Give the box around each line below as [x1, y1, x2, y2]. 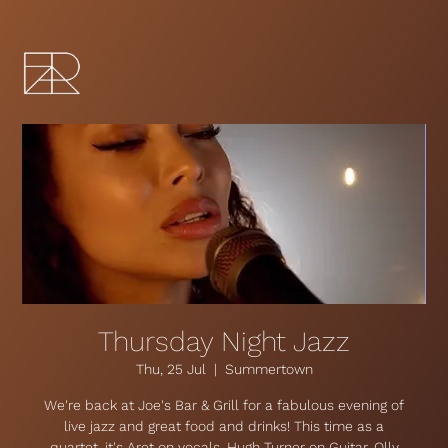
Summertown [224, 361, 313, 377]
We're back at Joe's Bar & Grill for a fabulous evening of [44, 397, 404, 413]
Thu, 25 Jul [135, 361, 206, 377]
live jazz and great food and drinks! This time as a [64, 418, 384, 434]
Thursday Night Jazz [98, 325, 350, 358]
